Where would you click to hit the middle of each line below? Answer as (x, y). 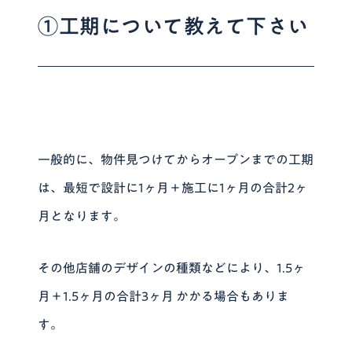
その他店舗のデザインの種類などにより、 (158, 268)
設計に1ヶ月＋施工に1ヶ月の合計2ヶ (204, 187)
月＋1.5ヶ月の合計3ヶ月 (106, 296)
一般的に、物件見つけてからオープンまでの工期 (176, 159)
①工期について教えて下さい (173, 26)
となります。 (88, 216)
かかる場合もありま (232, 296)
